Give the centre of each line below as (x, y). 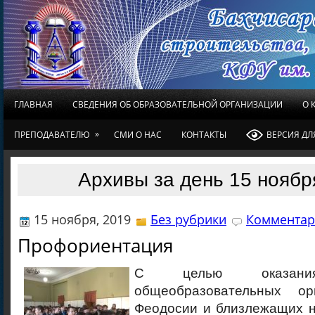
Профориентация (95, 245)
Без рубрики (188, 219)
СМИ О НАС (138, 135)
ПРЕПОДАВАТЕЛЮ (52, 135)
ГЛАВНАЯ (33, 104)
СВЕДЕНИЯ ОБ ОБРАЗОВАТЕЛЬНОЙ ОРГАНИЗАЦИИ (178, 104)
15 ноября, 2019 (82, 219)
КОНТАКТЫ (204, 135)
